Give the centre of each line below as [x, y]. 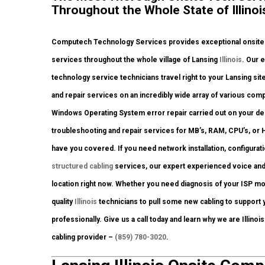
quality [63, 202]
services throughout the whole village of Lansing [135, 60]
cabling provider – [83, 237]
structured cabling [82, 167]
